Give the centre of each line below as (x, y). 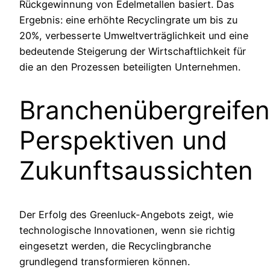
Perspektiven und (123, 140)
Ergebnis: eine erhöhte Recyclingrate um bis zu (128, 20)
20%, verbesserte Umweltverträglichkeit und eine (134, 35)
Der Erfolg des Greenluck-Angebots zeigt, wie (126, 215)
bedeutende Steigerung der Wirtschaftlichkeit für (133, 51)
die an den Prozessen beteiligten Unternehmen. (130, 67)
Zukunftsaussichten (136, 171)
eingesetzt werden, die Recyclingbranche (115, 246)
